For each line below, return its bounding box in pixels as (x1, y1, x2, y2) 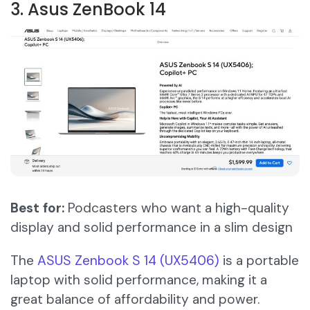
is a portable (219, 252, 299, 270)
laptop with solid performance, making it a (10, 271, 267, 289)
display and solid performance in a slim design (10, 219, 293, 237)
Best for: (10, 199, 64, 217)
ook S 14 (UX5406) (106, 252, 219, 270)
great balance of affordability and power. (10, 291, 259, 309)
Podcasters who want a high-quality (64, 199, 289, 217)
